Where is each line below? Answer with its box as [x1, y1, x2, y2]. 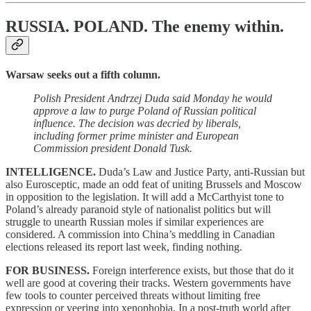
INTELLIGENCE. [6, 165, 96, 178]
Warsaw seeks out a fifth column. [6, 68, 160, 81]
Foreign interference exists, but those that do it [92, 264, 294, 276]
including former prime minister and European [33, 129, 239, 142]
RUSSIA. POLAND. [6, 17, 152, 36]
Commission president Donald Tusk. [33, 142, 192, 154]
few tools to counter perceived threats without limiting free [6, 289, 260, 301]
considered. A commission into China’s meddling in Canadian [6, 228, 275, 240]
